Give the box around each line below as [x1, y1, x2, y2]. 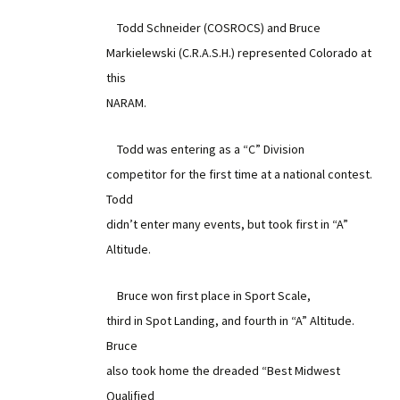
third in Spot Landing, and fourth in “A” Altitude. [106, 312, 354, 329]
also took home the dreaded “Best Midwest [106, 362, 340, 379]
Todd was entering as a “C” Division [106, 141, 304, 157]
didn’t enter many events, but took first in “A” [106, 216, 348, 232]
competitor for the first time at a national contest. [106, 166, 372, 182]
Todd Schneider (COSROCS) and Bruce [106, 20, 321, 36]
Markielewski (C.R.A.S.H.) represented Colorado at [106, 45, 371, 61]
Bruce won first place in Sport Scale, [106, 287, 311, 304]
